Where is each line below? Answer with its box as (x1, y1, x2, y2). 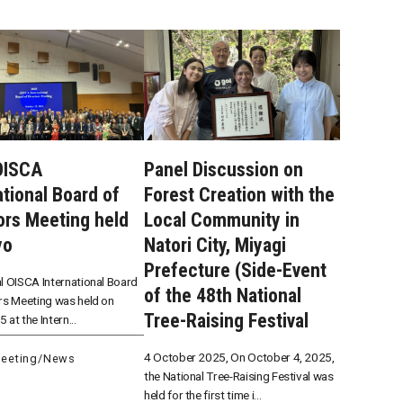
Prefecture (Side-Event (143, 258, 327, 282)
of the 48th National (143, 283, 301, 307)
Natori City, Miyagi (143, 233, 306, 256)
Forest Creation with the (143, 183, 335, 206)
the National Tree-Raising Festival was (143, 368, 334, 383)
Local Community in (143, 208, 300, 231)
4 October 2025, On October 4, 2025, (143, 349, 335, 364)
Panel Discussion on (143, 157, 303, 181)
